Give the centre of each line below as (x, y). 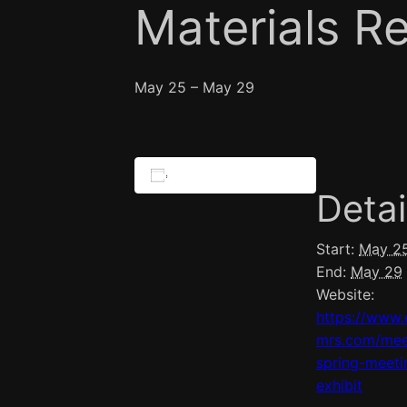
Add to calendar (228, 175)
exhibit (339, 386)
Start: (335, 249)
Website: (345, 295)
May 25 (160, 88)
